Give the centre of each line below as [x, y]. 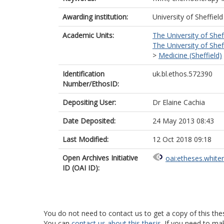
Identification [83, 74]
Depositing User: [89, 102]
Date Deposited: [89, 121]
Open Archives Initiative [100, 158]
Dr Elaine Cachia [179, 102]
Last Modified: [85, 139]
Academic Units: [88, 35]
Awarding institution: [95, 17]
